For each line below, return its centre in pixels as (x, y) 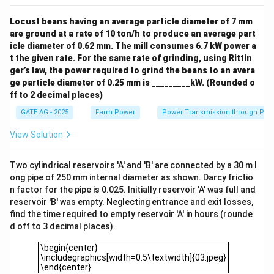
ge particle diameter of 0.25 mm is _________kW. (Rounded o (132, 82)
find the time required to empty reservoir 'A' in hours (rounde (131, 214)
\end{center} (66, 267)
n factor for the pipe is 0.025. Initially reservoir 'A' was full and (133, 189)
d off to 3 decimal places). (63, 226)
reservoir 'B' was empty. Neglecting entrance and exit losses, (131, 202)
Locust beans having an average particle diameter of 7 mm (131, 21)
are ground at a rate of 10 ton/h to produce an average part (133, 33)
